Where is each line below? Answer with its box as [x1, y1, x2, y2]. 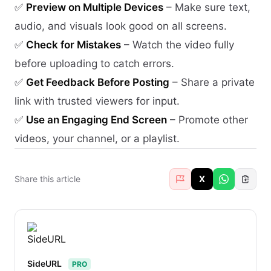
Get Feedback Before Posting [26, 76, 169, 88]
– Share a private [169, 76, 255, 88]
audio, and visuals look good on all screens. [15, 19, 227, 32]
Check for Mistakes [26, 38, 121, 51]
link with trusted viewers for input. [15, 94, 180, 107]
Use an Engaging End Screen [26, 113, 167, 126]
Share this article [15, 173, 80, 184]
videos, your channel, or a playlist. [15, 132, 180, 145]
